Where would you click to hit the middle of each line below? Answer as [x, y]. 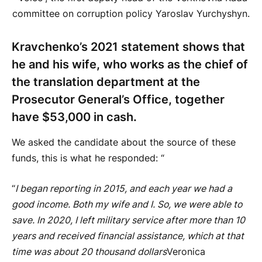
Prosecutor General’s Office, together [118, 99]
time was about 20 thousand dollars [89, 251]
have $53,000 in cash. [74, 116]
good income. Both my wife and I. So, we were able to [127, 204]
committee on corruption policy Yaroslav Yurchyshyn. [131, 14]
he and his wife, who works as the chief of [130, 64]
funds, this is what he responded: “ [88, 158]
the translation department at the [106, 81]
